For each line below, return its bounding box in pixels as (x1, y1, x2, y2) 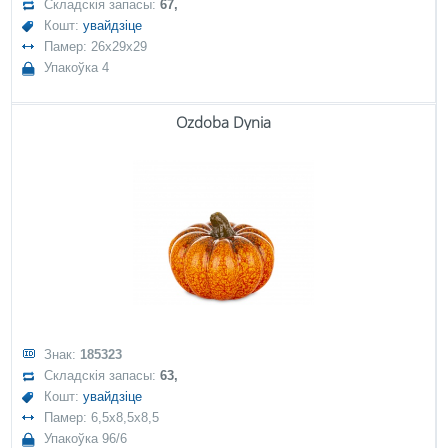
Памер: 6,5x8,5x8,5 (44, 410, 160, 425)
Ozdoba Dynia (176, 112, 271, 132)
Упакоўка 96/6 (44, 431, 128, 446)
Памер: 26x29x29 (44, 39, 148, 54)
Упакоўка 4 (44, 60, 110, 75)
